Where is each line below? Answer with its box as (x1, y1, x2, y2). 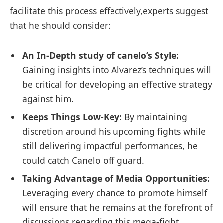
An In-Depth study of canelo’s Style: (22, 49, 179, 62)
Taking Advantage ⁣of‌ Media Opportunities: (22, 172, 210, 185)
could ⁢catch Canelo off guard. (22, 154, 144, 166)
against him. (22, 93, 74, 105)
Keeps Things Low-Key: (22, 111, 122, 123)
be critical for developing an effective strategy (22, 78, 212, 91)
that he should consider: (10, 19, 111, 32)
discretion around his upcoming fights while (22, 125, 206, 137)
